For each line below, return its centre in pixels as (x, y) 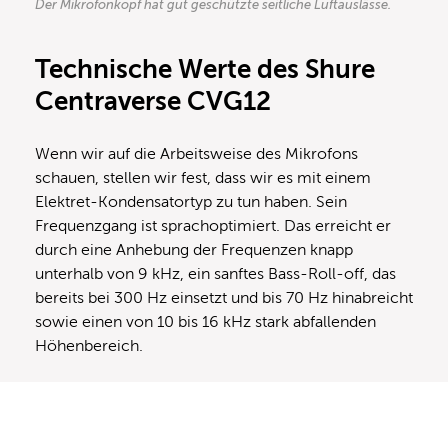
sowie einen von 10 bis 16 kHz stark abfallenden (205, 322)
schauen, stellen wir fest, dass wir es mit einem (203, 178)
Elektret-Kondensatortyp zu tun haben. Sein (191, 202)
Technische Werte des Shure (205, 70)
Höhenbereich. (91, 346)
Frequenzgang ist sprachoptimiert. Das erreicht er (213, 226)
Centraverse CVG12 (153, 102)
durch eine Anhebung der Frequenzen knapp (194, 250)
